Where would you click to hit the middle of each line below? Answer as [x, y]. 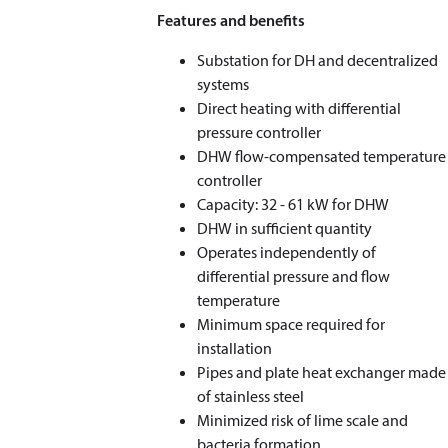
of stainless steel [251, 396]
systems [223, 84]
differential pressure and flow [294, 276]
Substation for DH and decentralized [318, 60]
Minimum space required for [291, 324]
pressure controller [259, 132]
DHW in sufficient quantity [285, 228]
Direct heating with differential [299, 108]
